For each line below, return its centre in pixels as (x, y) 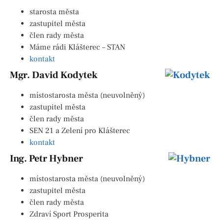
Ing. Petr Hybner (46, 159)
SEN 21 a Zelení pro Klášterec (80, 131)
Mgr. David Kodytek (54, 75)
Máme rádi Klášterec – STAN (77, 47)
